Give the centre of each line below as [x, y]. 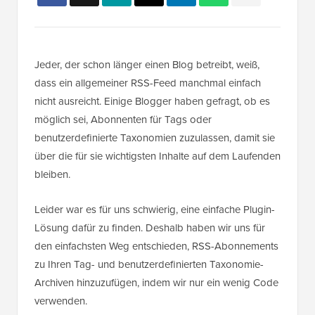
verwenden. [61, 301]
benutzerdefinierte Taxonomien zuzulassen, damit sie [155, 138]
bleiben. [52, 175]
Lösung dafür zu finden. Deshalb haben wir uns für [150, 228]
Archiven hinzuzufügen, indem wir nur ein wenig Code [156, 283]
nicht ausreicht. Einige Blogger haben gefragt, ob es [152, 102]
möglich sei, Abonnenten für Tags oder [123, 120]
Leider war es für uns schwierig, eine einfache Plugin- [155, 210]
